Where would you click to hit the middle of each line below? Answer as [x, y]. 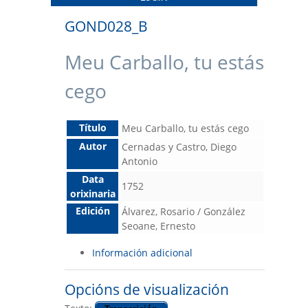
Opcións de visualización [147, 290]
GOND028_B [106, 26]
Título [92, 127]
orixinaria [92, 193]
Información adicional [142, 252]
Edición [92, 210]
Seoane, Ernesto [158, 225]
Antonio [140, 161]
